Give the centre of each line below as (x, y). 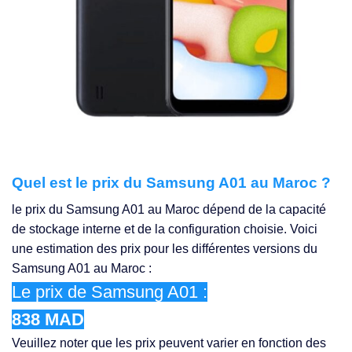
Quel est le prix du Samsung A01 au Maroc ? (171, 182)
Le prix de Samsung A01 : (110, 292)
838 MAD (48, 320)
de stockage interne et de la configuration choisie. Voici (165, 229)
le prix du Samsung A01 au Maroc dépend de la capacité (169, 210)
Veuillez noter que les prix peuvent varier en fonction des (169, 343)
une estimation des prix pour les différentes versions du (165, 249)
